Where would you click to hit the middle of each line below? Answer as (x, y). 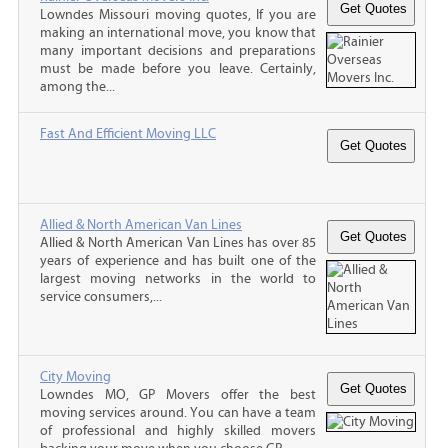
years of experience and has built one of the (178, 260)
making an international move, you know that (178, 32)
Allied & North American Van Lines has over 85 (178, 242)
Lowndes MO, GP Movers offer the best (178, 394)
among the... (77, 86)
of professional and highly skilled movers (178, 430)
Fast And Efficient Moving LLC (128, 133)
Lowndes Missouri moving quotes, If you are (178, 14)
